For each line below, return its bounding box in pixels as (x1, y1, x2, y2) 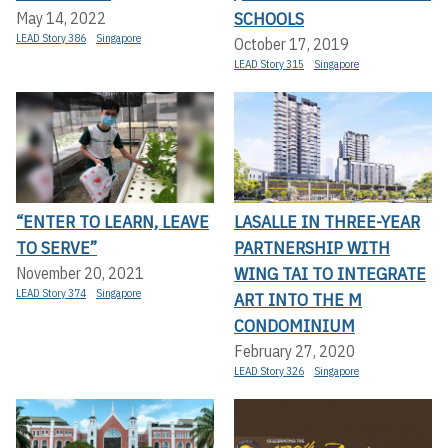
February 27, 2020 (234, 341, 355, 362)
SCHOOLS (234, 7, 304, 31)
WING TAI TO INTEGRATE (234, 262, 426, 286)
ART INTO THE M (234, 288, 362, 312)
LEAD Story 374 (16, 286, 86, 301)
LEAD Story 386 (16, 31, 86, 46)
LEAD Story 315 (234, 57, 304, 72)
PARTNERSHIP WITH (234, 236, 390, 260)
